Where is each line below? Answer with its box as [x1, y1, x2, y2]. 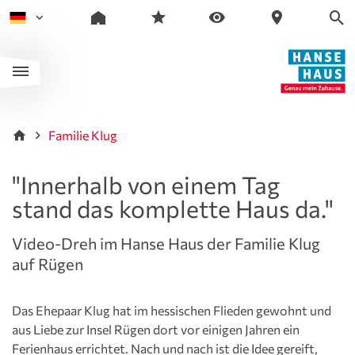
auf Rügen [12, 254, 83, 273]
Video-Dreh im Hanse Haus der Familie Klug [12, 234, 320, 253]
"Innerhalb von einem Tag [12, 170, 280, 199]
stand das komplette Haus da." [12, 193, 334, 223]
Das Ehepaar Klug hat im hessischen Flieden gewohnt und [12, 303, 331, 319]
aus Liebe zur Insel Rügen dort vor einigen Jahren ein [12, 322, 300, 338]
